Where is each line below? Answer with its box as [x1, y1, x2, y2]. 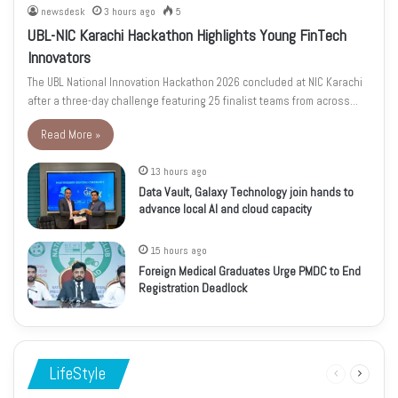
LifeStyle [50, 362, 106, 386]
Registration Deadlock [139, 280, 247, 297]
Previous [338, 367, 376, 382]
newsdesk [41, 4, 85, 20]
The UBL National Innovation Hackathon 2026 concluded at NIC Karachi [28, 75, 362, 91]
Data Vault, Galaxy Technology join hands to [139, 184, 354, 201]
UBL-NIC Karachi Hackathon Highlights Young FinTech [28, 25, 346, 46]
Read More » [41, 127, 100, 143]
